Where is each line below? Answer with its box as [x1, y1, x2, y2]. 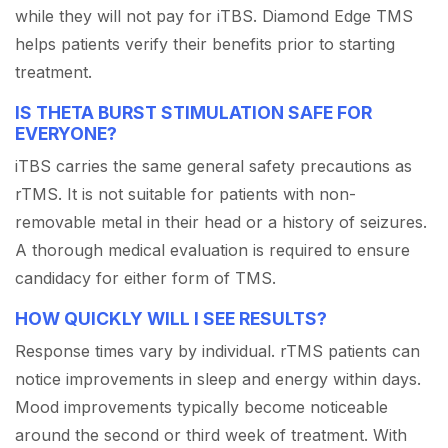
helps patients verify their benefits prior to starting [15, 34, 395, 55]
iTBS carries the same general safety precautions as [15, 156, 412, 177]
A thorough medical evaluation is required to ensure [15, 240, 410, 261]
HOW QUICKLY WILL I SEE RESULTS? [15, 308, 327, 330]
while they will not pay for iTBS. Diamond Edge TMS [15, 6, 413, 27]
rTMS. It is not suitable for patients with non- [15, 184, 356, 205]
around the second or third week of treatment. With [15, 425, 407, 446]
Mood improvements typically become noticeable [15, 397, 388, 418]
